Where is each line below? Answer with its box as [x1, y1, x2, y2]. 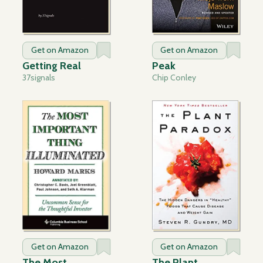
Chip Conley [151, 72, 196, 83]
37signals [22, 72, 56, 83]
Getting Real [22, 59, 82, 73]
